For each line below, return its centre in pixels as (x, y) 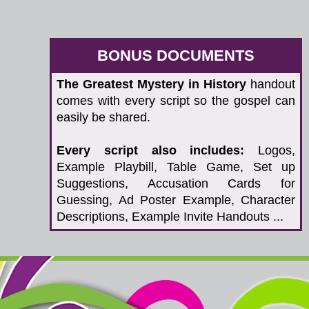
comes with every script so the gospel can (176, 101)
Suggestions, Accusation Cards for (176, 183)
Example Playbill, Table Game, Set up (176, 167)
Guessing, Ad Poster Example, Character (176, 200)
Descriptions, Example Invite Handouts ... (170, 217)
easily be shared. (103, 117)
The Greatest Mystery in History (151, 84)
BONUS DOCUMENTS (176, 56)
